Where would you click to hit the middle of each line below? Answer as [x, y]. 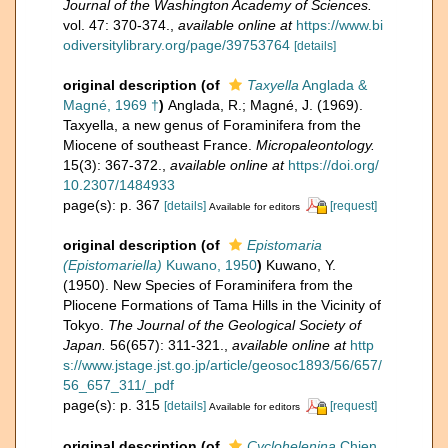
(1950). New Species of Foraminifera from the [208, 285]
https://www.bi [339, 24]
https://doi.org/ [333, 164]
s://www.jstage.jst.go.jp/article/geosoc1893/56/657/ [222, 365]
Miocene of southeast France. [159, 144]
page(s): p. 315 [113, 405]
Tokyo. [85, 325]
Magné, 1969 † [111, 104]
